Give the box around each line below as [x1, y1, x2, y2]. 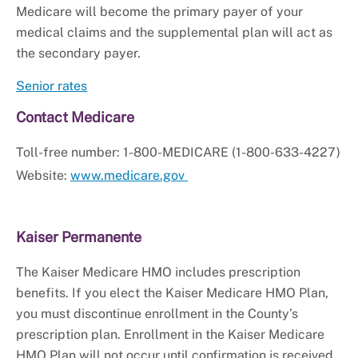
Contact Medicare [16, 109, 134, 126]
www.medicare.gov [70, 168, 188, 184]
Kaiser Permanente [16, 229, 141, 246]
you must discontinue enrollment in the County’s [16, 306, 298, 322]
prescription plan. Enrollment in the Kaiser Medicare [16, 327, 324, 343]
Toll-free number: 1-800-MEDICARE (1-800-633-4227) [16, 145, 340, 161]
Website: [16, 168, 70, 184]
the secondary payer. [16, 46, 144, 62]
